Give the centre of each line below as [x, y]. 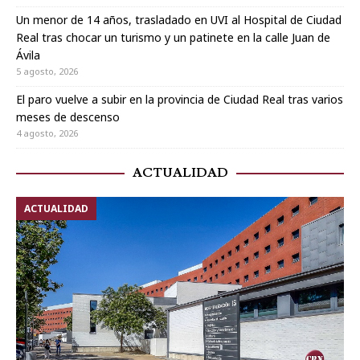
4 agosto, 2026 [47, 133]
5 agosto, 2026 [47, 72]
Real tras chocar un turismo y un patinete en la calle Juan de [173, 38]
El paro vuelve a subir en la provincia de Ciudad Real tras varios [180, 100]
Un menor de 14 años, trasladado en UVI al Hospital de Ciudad [179, 20]
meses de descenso [68, 117]
